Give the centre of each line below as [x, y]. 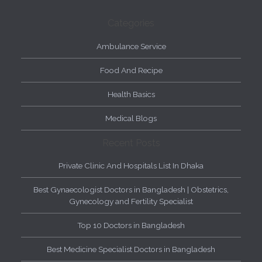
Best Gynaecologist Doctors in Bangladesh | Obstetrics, [131, 190]
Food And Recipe [131, 70]
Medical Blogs [131, 118]
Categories [131, 23]
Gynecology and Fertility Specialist [131, 201]
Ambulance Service [131, 46]
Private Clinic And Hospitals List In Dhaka [131, 166]
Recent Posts [131, 143]
